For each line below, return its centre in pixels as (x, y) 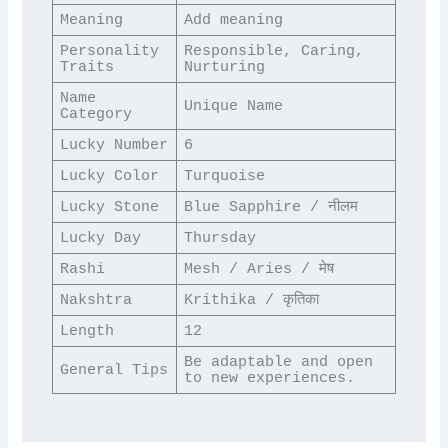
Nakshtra (96, 300)
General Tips (114, 370)
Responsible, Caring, (274, 51)
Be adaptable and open (279, 362)
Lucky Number (114, 145)
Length (87, 331)
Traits (87, 67)
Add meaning (234, 20)
